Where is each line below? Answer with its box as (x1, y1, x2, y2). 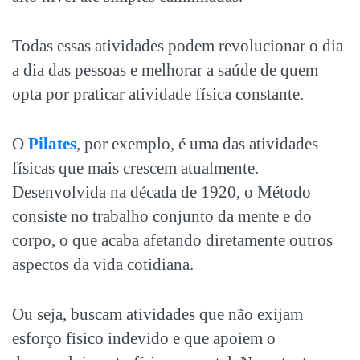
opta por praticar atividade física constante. (12, 84, 304, 104)
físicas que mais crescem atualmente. (12, 157, 259, 178)
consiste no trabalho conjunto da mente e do (12, 206, 312, 226)
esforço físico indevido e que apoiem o (12, 328, 276, 348)
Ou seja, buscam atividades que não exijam (12, 304, 303, 324)
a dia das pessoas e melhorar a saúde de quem (12, 59, 318, 80)
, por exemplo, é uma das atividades (76, 133, 318, 153)
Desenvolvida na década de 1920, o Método (12, 182, 311, 202)
